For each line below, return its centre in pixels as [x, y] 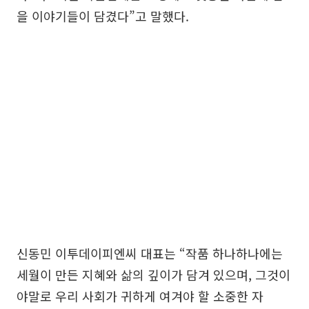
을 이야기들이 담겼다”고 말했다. [103, 16]
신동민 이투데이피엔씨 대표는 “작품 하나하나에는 [150, 253]
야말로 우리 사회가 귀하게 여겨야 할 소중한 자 [140, 296]
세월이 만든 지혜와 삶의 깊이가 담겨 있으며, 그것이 [153, 274]
